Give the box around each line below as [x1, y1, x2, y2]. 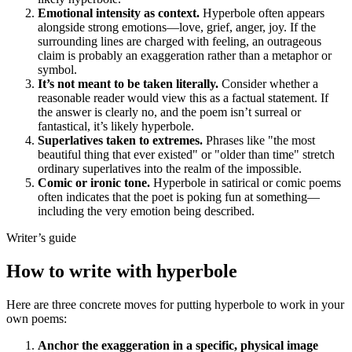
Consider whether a [218, 77, 318, 91]
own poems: [6, 312, 67, 326]
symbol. [38, 63, 77, 77]
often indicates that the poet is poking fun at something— [38, 190, 320, 204]
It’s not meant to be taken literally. [38, 77, 218, 91]
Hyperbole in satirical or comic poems [150, 176, 341, 190]
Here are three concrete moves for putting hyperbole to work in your [6, 298, 344, 312]
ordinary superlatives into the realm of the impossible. [38, 162, 302, 176]
